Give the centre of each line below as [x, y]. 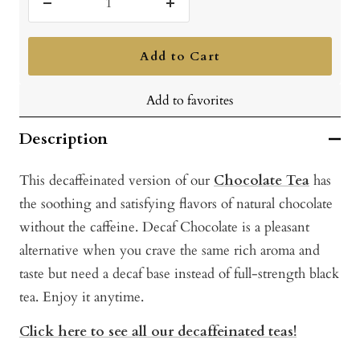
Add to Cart [180, 57]
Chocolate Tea [262, 181]
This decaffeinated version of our [117, 181]
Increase [193, 14]
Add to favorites [190, 101]
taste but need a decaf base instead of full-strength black [179, 274]
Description [63, 139]
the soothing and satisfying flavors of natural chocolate [176, 204]
